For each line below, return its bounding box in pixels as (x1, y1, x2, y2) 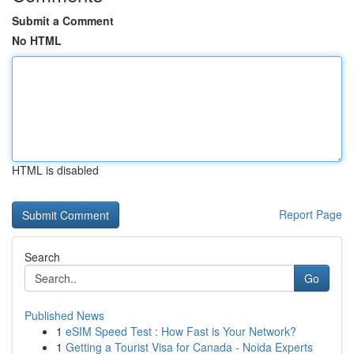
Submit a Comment (12, 13, 114, 28)
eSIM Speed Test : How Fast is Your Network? (66, 323, 296, 339)
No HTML (12, 32, 62, 48)
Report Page (279, 206, 342, 222)
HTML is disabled (12, 162, 99, 178)
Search (24, 249, 60, 265)
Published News (24, 307, 104, 323)
